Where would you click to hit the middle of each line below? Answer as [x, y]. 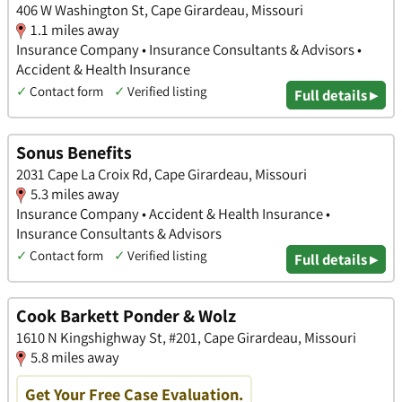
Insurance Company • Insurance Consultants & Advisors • [189, 49]
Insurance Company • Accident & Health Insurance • [173, 213]
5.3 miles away [75, 193]
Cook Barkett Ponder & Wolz [126, 316]
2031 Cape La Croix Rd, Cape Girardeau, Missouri [162, 174]
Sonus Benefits [74, 152]
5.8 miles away [75, 358]
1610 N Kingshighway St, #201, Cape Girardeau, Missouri [186, 338]
